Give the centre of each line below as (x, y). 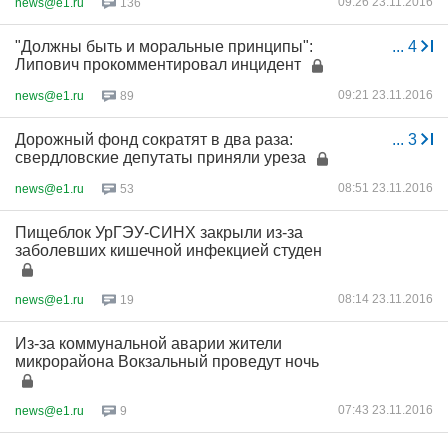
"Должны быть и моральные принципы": (164, 46)
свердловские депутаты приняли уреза (160, 157)
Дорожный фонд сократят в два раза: (154, 139)
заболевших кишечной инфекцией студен (168, 250)
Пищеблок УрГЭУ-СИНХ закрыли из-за (159, 232)
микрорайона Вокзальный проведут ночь (167, 361)
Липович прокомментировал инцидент (160, 64)
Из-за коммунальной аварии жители (148, 343)
